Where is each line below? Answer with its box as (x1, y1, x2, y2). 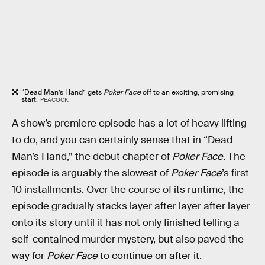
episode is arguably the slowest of (12, 167, 171, 180)
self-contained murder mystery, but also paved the (12, 233, 244, 246)
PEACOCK (40, 95, 69, 104)
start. (21, 94, 38, 104)
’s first (222, 167, 249, 180)
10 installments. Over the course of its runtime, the (12, 183, 244, 196)
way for (12, 250, 47, 263)
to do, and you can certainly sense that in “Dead (12, 134, 232, 147)
